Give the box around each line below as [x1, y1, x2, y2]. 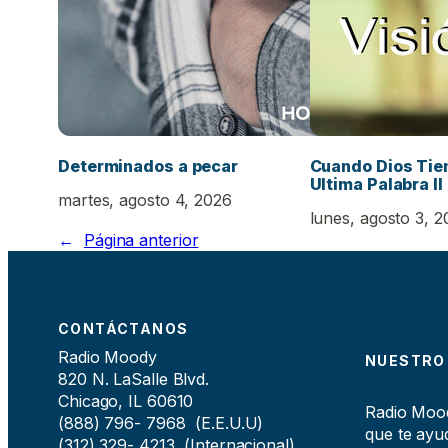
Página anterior [83, 229, 199, 250]
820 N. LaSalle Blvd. [58, 368, 209, 389]
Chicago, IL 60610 [58, 390, 194, 411]
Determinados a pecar [58, 156, 238, 177]
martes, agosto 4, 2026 [58, 189, 232, 210]
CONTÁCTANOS [58, 319, 189, 337]
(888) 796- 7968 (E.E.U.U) [58, 412, 264, 433]
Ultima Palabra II [309, 174, 443, 195]
